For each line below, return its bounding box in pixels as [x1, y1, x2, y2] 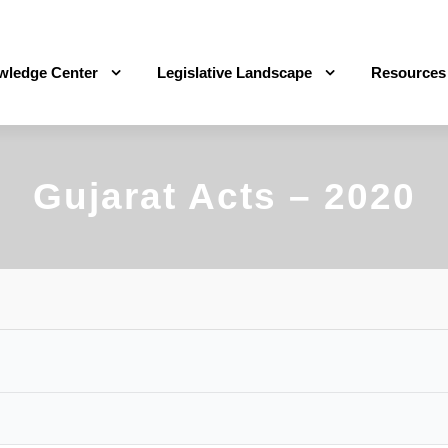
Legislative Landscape [157, 64, 312, 81]
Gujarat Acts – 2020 [32, 176, 416, 217]
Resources [371, 64, 446, 81]
